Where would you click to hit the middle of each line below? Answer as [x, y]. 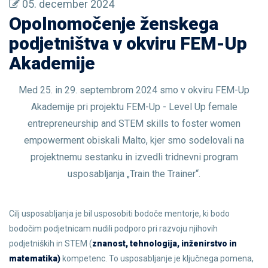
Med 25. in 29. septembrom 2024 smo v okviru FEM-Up [134, 90]
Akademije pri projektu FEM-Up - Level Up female [134, 107]
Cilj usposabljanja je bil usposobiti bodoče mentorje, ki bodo [119, 214]
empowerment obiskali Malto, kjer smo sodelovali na [134, 140]
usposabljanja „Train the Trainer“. [134, 174]
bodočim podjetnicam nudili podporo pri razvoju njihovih [113, 229]
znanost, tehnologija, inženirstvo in [165, 243]
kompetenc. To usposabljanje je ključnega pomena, [157, 258]
